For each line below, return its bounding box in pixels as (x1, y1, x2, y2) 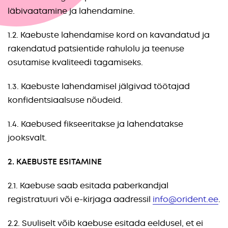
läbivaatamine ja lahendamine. (8, 6, 135, 16)
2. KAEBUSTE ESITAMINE (8, 156, 102, 167)
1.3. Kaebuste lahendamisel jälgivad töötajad (8, 81, 190, 92)
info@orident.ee (153, 194, 218, 205)
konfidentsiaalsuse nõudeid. (8, 95, 123, 105)
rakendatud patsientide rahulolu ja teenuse (8, 43, 184, 54)
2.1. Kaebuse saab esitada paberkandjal (8, 180, 168, 191)
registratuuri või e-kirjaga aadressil (8, 194, 153, 205)
